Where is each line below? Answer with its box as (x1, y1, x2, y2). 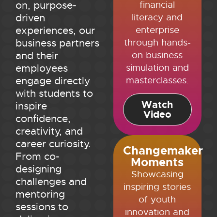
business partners (15, 37, 100, 50)
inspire (15, 100, 47, 113)
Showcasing (131, 168, 184, 180)
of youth (139, 193, 176, 205)
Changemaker (123, 143, 203, 158)
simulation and (125, 62, 189, 74)
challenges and (15, 175, 87, 188)
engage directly (15, 75, 91, 88)
